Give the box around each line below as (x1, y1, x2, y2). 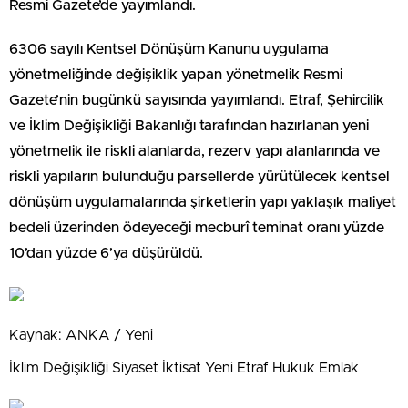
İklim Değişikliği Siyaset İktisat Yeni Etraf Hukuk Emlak (9, 361, 359, 375)
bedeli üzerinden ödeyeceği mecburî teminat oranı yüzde (9, 220, 384, 235)
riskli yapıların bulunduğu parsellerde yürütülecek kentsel (9, 169, 390, 184)
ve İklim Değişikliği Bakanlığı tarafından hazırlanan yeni (9, 118, 369, 133)
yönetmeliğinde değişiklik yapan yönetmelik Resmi (9, 67, 342, 82)
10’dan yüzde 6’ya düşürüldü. (9, 246, 203, 260)
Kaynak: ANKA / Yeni (9, 328, 153, 342)
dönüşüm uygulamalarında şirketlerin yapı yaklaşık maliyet (9, 195, 396, 209)
